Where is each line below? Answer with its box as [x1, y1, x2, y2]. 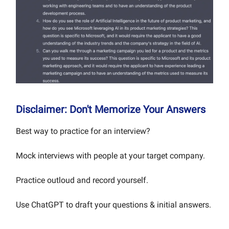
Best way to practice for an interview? [16, 126, 150, 136]
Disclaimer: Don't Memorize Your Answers [16, 103, 205, 116]
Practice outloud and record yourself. [16, 175, 148, 185]
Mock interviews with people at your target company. [16, 150, 205, 161]
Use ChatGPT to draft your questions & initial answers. [16, 199, 211, 210]
